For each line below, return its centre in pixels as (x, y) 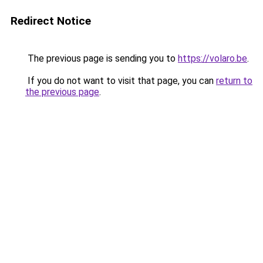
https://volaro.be (213, 58)
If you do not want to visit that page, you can (121, 81)
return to (234, 81)
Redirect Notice (51, 21)
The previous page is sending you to (102, 58)
